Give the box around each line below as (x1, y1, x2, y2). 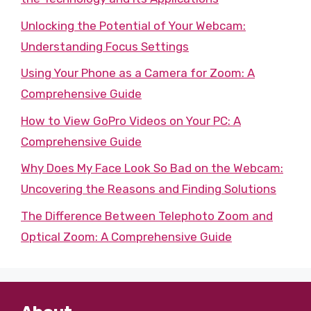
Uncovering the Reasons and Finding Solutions (21, 182, 276, 196)
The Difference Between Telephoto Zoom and (21, 208, 273, 223)
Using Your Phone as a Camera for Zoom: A (21, 66, 255, 80)
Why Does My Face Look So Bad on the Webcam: (21, 161, 283, 175)
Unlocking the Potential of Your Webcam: (21, 18, 246, 33)
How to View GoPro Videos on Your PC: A (21, 113, 241, 128)
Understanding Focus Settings (21, 39, 189, 53)
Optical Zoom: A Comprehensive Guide (21, 229, 232, 244)
